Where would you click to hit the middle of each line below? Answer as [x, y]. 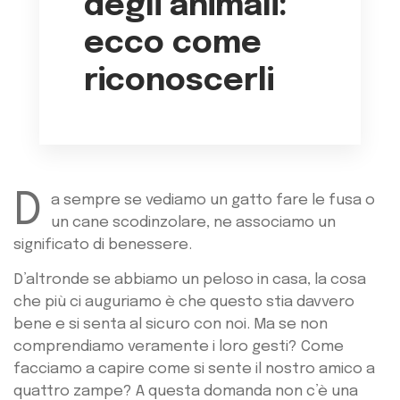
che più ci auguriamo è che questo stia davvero [184, 303]
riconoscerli [179, 81]
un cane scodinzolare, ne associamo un [193, 223]
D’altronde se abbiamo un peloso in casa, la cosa [190, 280]
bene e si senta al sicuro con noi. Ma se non [171, 325]
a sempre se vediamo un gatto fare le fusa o [213, 200]
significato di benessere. [103, 245]
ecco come [173, 44]
